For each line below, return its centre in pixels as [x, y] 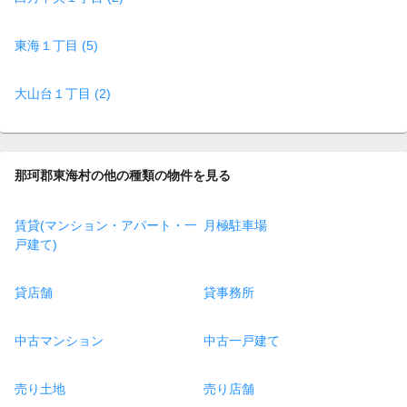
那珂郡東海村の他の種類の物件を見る [123, 175]
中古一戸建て [242, 341]
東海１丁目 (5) [56, 45]
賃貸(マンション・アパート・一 [106, 226]
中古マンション [59, 341]
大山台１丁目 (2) [63, 93]
